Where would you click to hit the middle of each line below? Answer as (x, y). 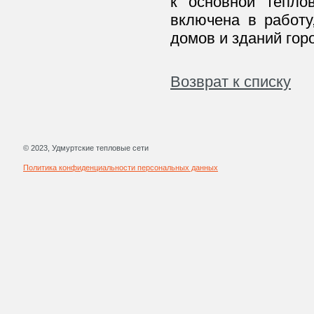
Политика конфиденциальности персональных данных (121, 168)
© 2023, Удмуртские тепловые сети (86, 148)
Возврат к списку (231, 82)
